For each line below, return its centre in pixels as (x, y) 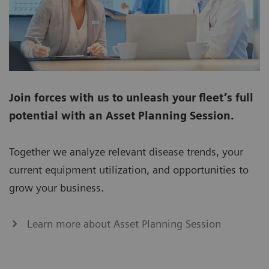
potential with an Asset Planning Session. (122, 116)
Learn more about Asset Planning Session (124, 224)
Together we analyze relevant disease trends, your (126, 152)
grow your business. (56, 188)
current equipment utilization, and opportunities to (129, 170)
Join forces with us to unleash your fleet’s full (131, 98)
